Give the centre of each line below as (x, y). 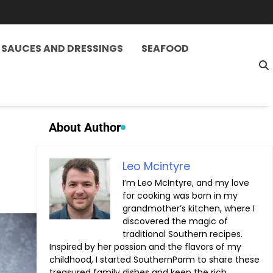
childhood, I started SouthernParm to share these (154, 259)
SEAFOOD (165, 48)
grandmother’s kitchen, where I (188, 208)
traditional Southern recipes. (182, 234)
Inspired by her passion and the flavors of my (145, 246)
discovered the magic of (175, 221)
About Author (84, 127)
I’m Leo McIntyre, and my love (186, 183)
